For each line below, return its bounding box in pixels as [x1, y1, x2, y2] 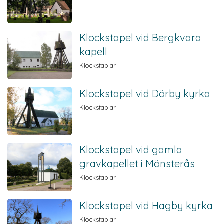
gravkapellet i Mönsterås [79, 157, 195, 170]
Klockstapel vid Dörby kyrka [79, 87, 211, 100]
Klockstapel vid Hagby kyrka [79, 199, 213, 212]
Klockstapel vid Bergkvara [79, 31, 202, 44]
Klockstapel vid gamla [79, 143, 183, 156]
